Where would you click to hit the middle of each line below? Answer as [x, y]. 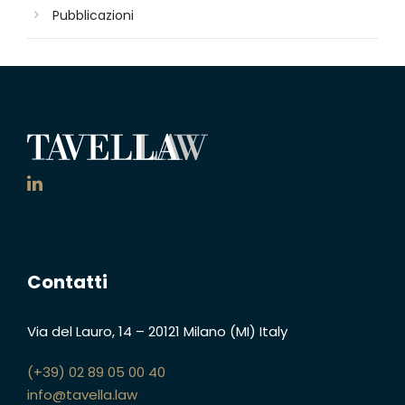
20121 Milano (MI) [202, 331]
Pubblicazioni [93, 15]
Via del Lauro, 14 [81, 331]
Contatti [67, 282]
